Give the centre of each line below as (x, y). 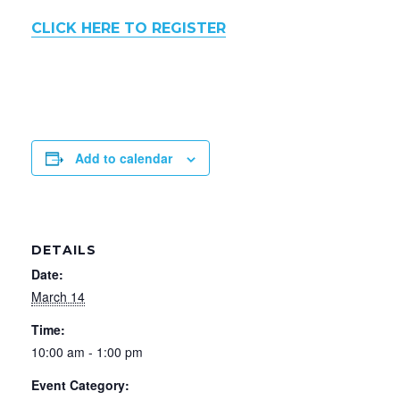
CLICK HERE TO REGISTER (129, 28)
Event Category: (80, 384)
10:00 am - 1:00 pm (87, 351)
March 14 (58, 296)
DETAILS (64, 250)
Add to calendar (124, 158)
